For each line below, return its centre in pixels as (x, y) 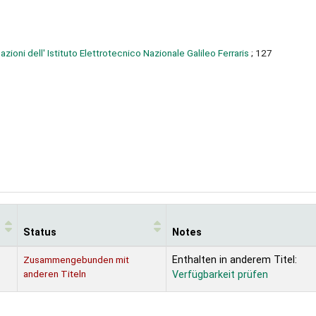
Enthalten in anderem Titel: (235, 260)
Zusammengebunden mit (76, 259)
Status (40, 232)
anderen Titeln (55, 273)
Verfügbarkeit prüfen (220, 274)
